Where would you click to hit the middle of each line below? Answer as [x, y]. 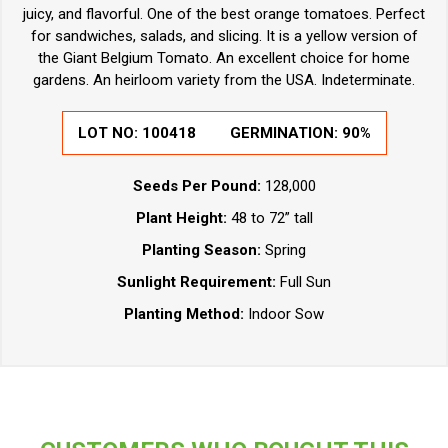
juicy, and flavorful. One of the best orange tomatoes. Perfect [224, 14]
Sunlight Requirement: [198, 282]
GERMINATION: [285, 133]
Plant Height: [181, 218]
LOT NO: [109, 133]
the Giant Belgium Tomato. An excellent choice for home [224, 58]
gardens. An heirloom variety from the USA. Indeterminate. [224, 80]
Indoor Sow [286, 314]
